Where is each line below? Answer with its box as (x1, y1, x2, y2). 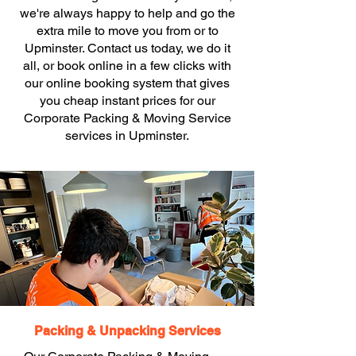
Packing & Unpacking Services (33, 323, 221, 339)
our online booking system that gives (25, 75, 230, 91)
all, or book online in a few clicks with (23, 58, 231, 73)
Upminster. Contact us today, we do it (24, 41, 230, 56)
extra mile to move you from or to (36, 23, 219, 38)
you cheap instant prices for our (39, 93, 215, 108)
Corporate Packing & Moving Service (23, 110, 231, 126)
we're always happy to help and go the (19, 6, 235, 21)
